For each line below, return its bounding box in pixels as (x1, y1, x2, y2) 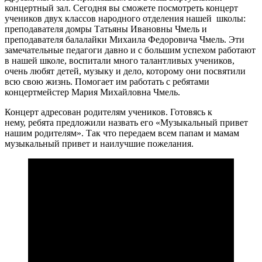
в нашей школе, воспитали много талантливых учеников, (5, 55, 235, 65)
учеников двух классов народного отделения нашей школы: (5, 13, 246, 23)
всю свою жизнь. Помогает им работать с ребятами (5, 76, 209, 87)
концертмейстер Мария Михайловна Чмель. (5, 87, 180, 97)
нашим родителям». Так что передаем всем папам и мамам (5, 127, 239, 138)
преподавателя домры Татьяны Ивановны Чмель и (5, 23, 207, 34)
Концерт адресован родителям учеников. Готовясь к (5, 106, 212, 117)
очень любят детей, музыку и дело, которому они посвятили (5, 65, 246, 76)
